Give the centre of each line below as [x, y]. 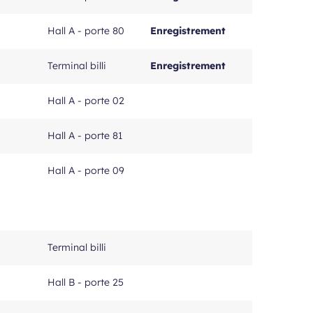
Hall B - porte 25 [86, 282]
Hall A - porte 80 [86, 31]
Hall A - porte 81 [85, 136]
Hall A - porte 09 [86, 170]
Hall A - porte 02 [86, 101]
